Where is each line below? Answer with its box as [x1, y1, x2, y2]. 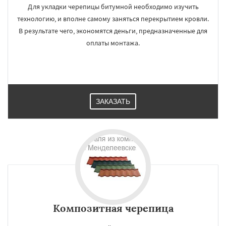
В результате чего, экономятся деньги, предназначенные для [19, 26, 207, 35]
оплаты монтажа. [86, 38, 140, 47]
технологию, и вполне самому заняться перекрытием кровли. [17, 14, 209, 23]
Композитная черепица [52, 202, 174, 214]
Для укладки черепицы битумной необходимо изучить [27, 2, 199, 11]
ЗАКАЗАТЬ [96, 97, 130, 105]
